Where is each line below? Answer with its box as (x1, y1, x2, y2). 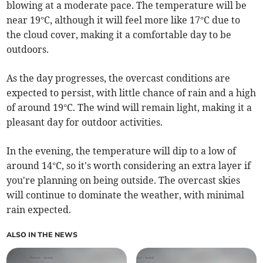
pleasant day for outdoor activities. (6, 116, 163, 129)
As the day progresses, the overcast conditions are (6, 72, 231, 85)
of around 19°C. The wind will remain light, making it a (6, 102, 252, 114)
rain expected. (6, 204, 72, 216)
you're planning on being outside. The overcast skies (6, 174, 241, 187)
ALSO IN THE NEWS (6, 230, 78, 240)
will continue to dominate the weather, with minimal (6, 189, 245, 201)
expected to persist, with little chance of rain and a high (6, 87, 257, 99)
